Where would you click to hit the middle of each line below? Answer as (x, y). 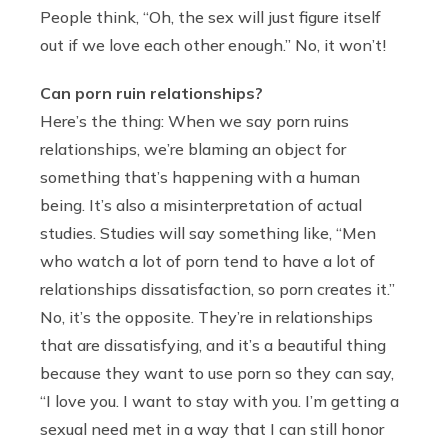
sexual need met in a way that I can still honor (212, 429)
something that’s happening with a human (200, 177)
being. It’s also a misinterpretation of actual (201, 205)
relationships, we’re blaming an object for (193, 149)
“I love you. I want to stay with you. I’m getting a (219, 401)
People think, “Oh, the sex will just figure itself (210, 17)
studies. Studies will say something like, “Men (208, 233)
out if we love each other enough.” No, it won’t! (213, 45)
